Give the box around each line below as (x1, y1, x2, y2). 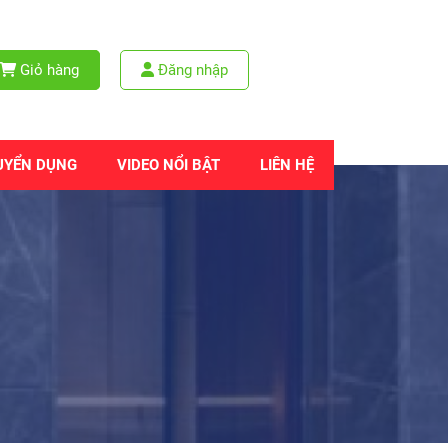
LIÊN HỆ (260, 156, 314, 174)
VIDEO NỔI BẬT (117, 156, 220, 174)
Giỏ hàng (16, 61, 79, 79)
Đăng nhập (154, 61, 228, 79)
